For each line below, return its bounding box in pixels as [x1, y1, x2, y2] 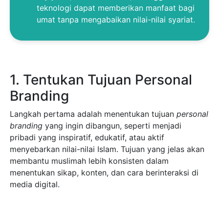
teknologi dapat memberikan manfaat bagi [37, 3, 195, 13]
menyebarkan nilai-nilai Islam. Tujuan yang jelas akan [10, 144, 204, 154]
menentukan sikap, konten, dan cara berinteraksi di [10, 168, 198, 178]
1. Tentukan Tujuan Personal [10, 71, 192, 88]
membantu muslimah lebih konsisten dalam [10, 156, 169, 166]
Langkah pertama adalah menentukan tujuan [10, 109, 176, 119]
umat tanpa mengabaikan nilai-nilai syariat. [37, 15, 195, 25]
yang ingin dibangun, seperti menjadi [43, 121, 181, 131]
